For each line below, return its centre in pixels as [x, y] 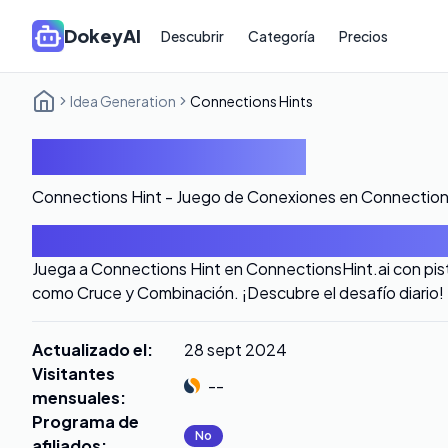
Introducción [107, 241]
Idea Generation [123, 101]
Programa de [85, 421]
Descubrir [192, 36]
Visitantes [73, 373]
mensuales [76, 397]
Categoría [281, 36]
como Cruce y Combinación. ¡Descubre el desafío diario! [238, 292]
